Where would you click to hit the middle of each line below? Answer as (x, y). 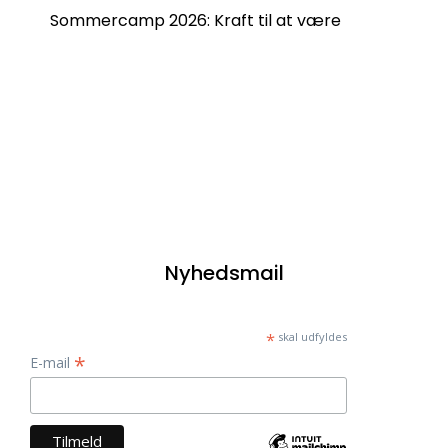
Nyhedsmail (224, 272)
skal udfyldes (310, 336)
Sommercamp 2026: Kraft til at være (195, 20)
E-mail (52, 362)
